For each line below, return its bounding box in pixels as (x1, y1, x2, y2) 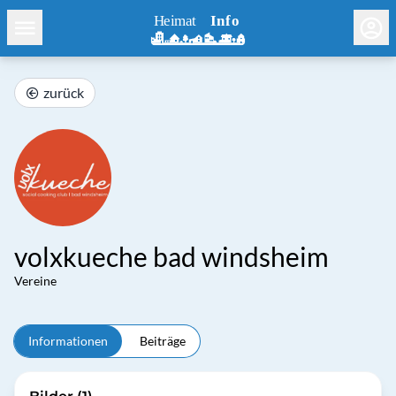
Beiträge (140, 333, 186, 348)
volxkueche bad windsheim (14, 240, 329, 272)
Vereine (14, 273, 57, 288)
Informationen (28, 333, 108, 348)
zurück (43, 84, 84, 101)
